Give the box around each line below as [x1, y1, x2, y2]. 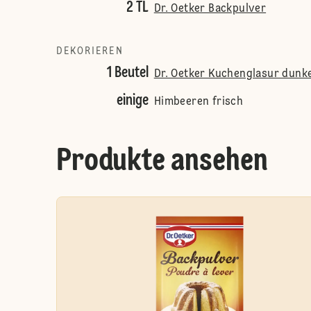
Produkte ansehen [56, 146, 268, 178]
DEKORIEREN [56, 47, 124, 56]
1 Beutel [106, 65, 149, 81]
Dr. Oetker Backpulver [153, 3, 267, 15]
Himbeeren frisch [153, 96, 244, 108]
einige [116, 93, 149, 108]
